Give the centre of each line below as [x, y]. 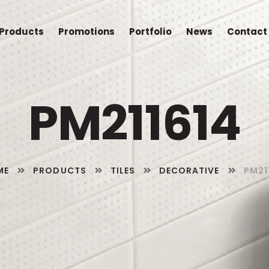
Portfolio [150, 32]
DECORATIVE [189, 171]
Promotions [86, 32]
